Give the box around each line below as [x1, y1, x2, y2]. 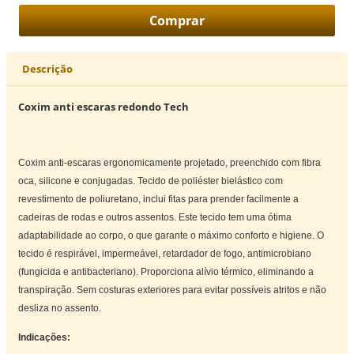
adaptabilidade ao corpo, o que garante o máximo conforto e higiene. [18, 229, 318, 241]
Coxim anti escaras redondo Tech [18, 99, 190, 114]
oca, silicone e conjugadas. [18, 175, 138, 186]
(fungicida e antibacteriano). [18, 265, 141, 277]
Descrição [22, 61, 73, 76]
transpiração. [18, 284, 77, 296]
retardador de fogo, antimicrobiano [163, 247, 312, 259]
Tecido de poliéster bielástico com [137, 175, 284, 186]
